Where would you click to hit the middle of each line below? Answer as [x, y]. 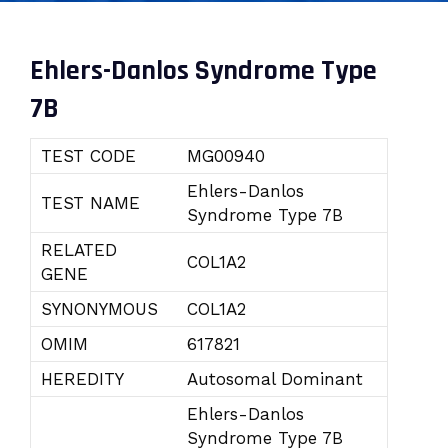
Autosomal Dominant [275, 379]
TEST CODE [88, 156]
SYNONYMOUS [99, 309]
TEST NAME [90, 203]
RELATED [79, 250]
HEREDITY [82, 379]
